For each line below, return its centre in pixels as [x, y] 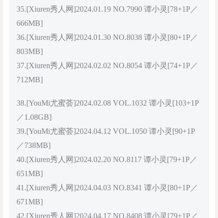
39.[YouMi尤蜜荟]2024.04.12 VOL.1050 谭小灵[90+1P [106, 131]
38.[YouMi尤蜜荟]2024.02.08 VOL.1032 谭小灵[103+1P [108, 103]
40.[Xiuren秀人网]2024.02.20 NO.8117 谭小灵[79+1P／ [107, 159]
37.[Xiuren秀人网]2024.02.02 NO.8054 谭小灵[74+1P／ [107, 65]
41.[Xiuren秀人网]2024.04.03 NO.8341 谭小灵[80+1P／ [107, 187]
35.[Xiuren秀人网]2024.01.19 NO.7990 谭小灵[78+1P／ [107, 9]
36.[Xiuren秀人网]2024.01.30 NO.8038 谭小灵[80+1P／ [107, 37]
